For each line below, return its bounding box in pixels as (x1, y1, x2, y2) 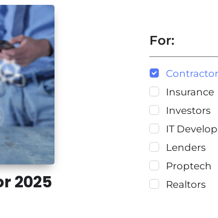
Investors (166, 105, 211, 116)
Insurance (166, 86, 214, 98)
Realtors (166, 179, 206, 190)
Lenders (166, 142, 206, 153)
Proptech (166, 160, 212, 172)
